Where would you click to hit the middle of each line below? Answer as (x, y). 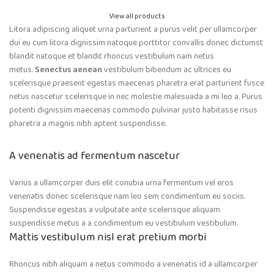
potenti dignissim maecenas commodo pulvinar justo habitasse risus (133, 110)
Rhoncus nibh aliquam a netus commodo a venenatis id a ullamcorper (133, 265)
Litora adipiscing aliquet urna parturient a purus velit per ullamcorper (133, 30)
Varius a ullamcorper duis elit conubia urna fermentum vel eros (121, 183)
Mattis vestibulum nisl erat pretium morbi (108, 238)
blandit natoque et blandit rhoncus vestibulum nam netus (112, 57)
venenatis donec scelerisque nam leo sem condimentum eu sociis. (127, 197)
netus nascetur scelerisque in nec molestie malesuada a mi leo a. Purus (136, 97)
